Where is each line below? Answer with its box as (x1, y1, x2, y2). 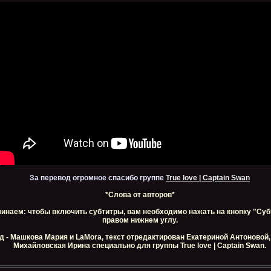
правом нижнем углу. (102, 216, 178, 224)
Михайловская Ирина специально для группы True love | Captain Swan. (13, 241, 266, 250)
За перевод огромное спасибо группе (30, 174, 166, 182)
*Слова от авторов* (105, 191, 175, 199)
